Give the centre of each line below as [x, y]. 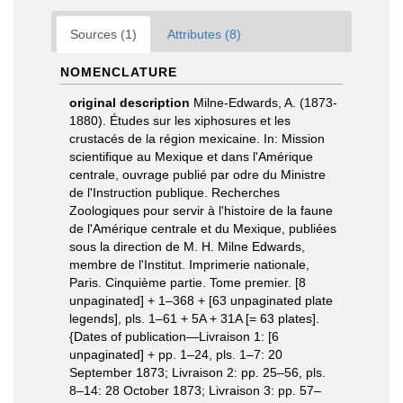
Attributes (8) [204, 34]
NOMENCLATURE [119, 72]
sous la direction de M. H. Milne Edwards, [187, 246]
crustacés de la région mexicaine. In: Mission [197, 139]
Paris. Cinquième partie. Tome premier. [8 [188, 282]
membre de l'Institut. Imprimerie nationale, [189, 264]
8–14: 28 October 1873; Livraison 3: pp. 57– [195, 390]
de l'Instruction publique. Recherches [175, 193]
